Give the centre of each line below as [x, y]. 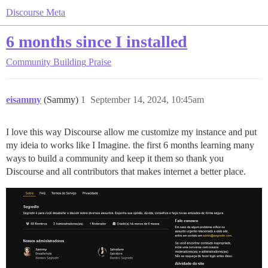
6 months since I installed [97, 42]
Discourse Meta [36, 12]
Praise [100, 62]
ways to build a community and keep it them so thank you [115, 158]
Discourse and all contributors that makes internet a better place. [126, 171]
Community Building [46, 62]
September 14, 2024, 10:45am [147, 100]
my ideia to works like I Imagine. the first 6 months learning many [130, 145]
